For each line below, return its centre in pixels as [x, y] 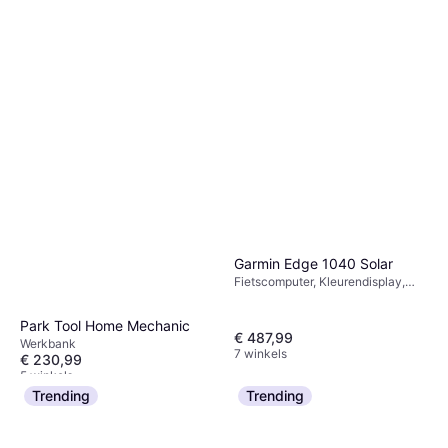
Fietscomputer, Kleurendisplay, [319, 281]
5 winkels [46, 375]
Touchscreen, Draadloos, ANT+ [321, 297]
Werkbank [48, 343]
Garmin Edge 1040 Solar [313, 263]
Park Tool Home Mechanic [105, 325]
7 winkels [260, 354]
